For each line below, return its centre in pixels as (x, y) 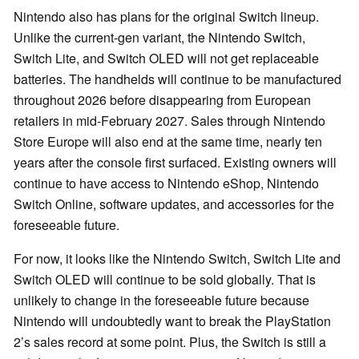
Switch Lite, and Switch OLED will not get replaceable (166, 58)
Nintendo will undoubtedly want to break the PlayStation (172, 321)
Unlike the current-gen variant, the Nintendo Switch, (159, 38)
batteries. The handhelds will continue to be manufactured (177, 79)
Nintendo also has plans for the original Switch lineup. (166, 17)
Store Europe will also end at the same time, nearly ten (168, 142)
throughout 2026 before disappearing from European (162, 100)
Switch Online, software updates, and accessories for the (174, 204)
